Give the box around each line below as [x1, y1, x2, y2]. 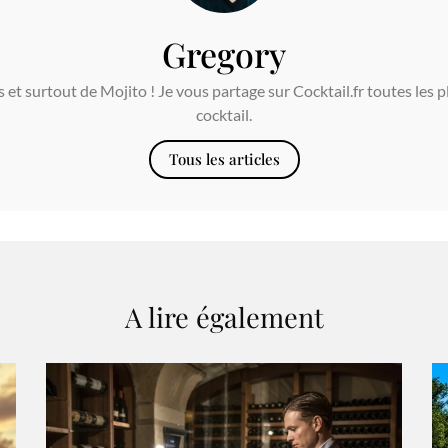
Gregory [162, 31, 286, 78]
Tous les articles [168, 149, 280, 170]
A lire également [124, 299, 324, 336]
